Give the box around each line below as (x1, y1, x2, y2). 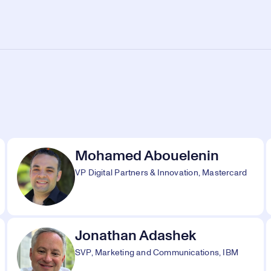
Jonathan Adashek (75, 229, 196, 243)
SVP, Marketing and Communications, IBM (75, 249, 238, 257)
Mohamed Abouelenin (75, 149, 219, 163)
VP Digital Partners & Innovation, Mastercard (75, 169, 247, 177)
